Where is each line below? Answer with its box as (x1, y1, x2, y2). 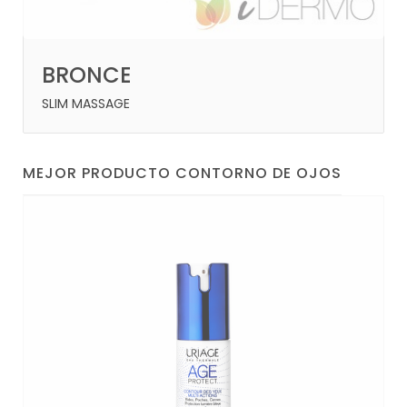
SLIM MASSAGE (42, 94, 130, 113)
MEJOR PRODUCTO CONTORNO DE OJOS (23, 162, 342, 184)
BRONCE (42, 59, 132, 90)
